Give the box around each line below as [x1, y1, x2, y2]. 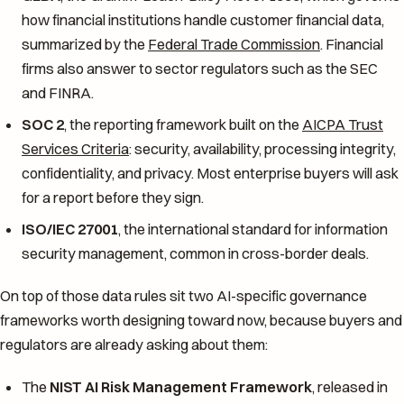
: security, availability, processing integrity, [129, 140, 396, 159]
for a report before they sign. [22, 188, 204, 207]
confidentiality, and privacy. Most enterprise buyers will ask [22, 164, 399, 183]
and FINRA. [22, 84, 94, 103]
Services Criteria [22, 140, 129, 159]
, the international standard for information [118, 220, 388, 239]
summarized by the [22, 35, 148, 54]
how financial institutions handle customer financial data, [22, 11, 384, 30]
